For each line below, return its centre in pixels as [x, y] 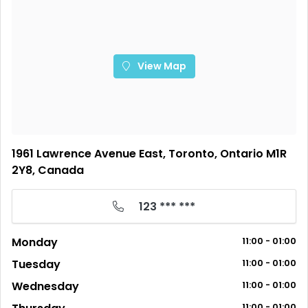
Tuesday [36, 264]
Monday [35, 242]
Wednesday [45, 286]
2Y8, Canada [48, 170]
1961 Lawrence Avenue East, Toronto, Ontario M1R [149, 154]
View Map [161, 66]
